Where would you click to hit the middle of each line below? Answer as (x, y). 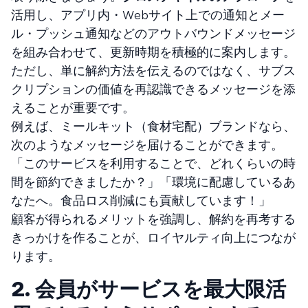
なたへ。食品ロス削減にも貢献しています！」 (141, 200)
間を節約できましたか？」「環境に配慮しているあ (153, 181)
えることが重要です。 (73, 107)
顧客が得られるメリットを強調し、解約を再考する (153, 219)
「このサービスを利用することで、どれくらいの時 (153, 163)
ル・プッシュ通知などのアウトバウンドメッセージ (153, 33)
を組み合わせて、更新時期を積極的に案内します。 (153, 52)
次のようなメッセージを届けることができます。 (147, 144)
